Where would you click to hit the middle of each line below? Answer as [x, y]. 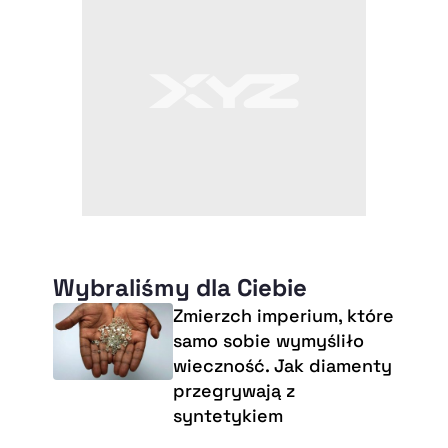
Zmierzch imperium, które [283, 315]
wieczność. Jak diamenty [282, 365]
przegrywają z [233, 390]
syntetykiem [227, 415]
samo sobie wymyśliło [268, 340]
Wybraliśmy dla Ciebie [179, 287]
